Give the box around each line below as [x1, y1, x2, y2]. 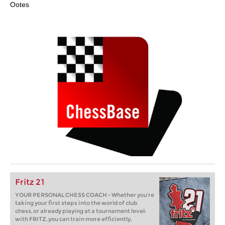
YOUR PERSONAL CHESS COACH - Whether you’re [15, 191, 154, 198]
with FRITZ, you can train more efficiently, [15, 215, 132, 222]
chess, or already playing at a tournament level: [15, 207, 146, 214]
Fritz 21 [15, 177, 45, 187]
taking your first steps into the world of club [15, 199, 138, 206]
